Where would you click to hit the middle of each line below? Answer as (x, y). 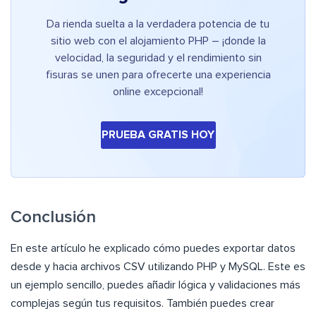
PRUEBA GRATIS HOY (158, 135)
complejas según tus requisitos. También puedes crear (142, 304)
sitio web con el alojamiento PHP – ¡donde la (158, 41)
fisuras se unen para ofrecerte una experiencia (158, 75)
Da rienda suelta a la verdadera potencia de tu (158, 24)
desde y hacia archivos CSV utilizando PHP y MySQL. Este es (158, 267)
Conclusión (53, 218)
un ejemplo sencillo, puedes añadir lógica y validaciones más (156, 285)
